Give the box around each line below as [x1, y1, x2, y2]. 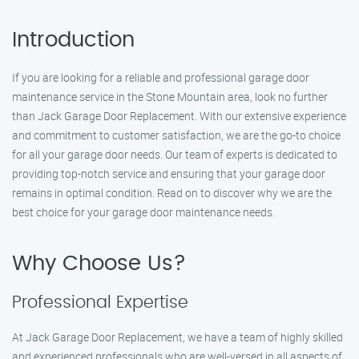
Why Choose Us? [12, 253, 186, 274]
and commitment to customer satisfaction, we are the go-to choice [12, 127, 341, 143]
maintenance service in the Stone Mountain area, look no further [12, 89, 328, 104]
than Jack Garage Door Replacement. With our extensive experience [12, 108, 346, 123]
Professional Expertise [12, 294, 188, 311]
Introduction [12, 30, 135, 50]
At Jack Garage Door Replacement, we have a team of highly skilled [12, 329, 343, 345]
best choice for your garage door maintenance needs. [12, 204, 275, 220]
